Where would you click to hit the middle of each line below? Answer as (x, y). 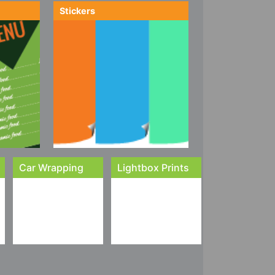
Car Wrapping (51, 168)
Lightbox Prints (153, 168)
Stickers (77, 11)
